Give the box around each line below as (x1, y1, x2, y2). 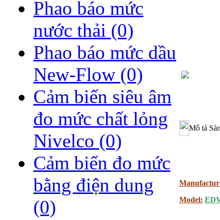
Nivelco (33, 130, 99, 152)
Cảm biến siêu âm (33, 86, 171, 108)
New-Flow (33, 64, 120, 85)
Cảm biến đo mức (33, 152, 170, 174)
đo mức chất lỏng (33, 108, 168, 130)
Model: (179, 195, 203, 204)
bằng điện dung (33, 174, 154, 196)
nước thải (33, 20, 111, 41)
